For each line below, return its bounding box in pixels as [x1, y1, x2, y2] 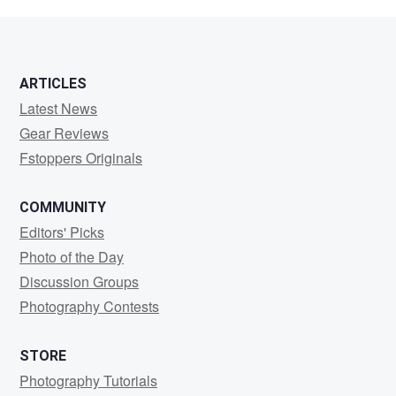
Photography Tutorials [19, 370, 157, 391]
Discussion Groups [19, 271, 139, 292]
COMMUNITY [19, 199, 106, 216]
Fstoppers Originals [19, 148, 142, 168]
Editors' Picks [19, 222, 104, 242]
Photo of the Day [19, 247, 124, 267]
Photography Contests [19, 296, 159, 316]
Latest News [19, 98, 97, 118]
